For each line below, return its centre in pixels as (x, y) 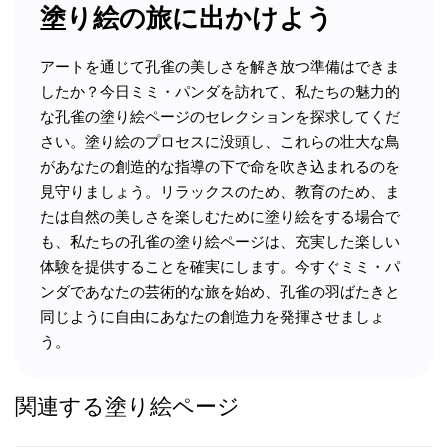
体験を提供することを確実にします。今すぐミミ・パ (220, 267)
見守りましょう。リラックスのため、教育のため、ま (220, 192)
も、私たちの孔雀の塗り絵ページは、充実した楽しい (220, 242)
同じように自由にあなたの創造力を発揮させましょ (212, 317)
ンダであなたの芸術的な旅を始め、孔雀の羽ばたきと (220, 292)
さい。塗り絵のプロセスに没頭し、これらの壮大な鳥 (220, 142)
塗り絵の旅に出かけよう (186, 17)
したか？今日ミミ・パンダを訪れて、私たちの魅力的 (220, 92)
